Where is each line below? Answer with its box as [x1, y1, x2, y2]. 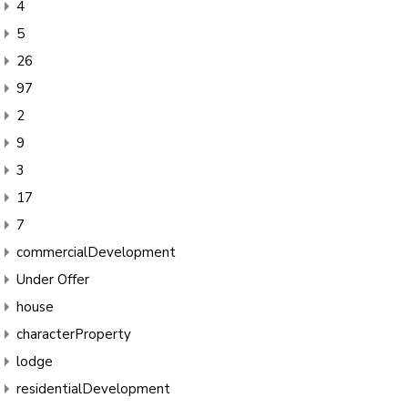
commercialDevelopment [15, 243, 176, 262]
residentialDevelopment [15, 380, 170, 399]
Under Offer [15, 270, 89, 290]
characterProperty [15, 325, 131, 344]
